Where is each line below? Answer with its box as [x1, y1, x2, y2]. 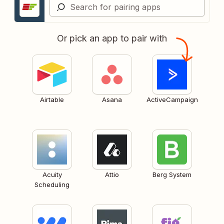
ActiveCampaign [146, 95, 198, 103]
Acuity [42, 170, 62, 178]
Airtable [40, 95, 64, 103]
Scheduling [34, 180, 69, 188]
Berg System [152, 170, 191, 178]
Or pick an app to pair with [57, 32, 167, 43]
